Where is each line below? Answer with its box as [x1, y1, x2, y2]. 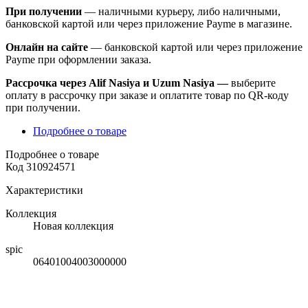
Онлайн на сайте [5, 41, 88, 53]
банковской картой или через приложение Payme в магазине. [5, 17, 292, 30]
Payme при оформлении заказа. [5, 53, 151, 65]
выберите [231, 76, 276, 89]
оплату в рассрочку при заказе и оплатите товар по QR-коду [5, 89, 289, 101]
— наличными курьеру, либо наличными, [82, 5, 280, 17]
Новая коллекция [33, 219, 113, 232]
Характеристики [5, 184, 83, 196]
